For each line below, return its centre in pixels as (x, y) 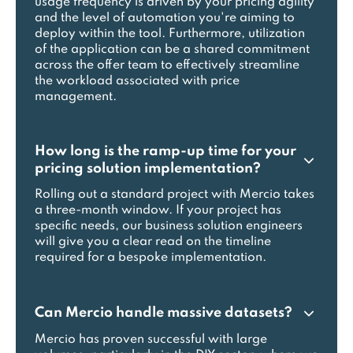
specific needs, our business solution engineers (169, 226)
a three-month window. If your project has (158, 210)
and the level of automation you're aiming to (165, 18)
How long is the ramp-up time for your (165, 151)
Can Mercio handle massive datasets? (163, 313)
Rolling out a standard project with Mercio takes (175, 195)
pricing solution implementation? (148, 169)
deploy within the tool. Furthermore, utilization (170, 34)
